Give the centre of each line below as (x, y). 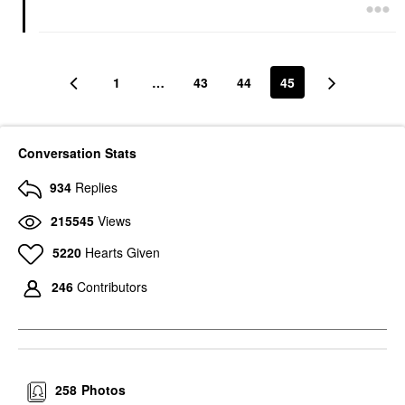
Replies (96, 187)
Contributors (112, 287)
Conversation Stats (77, 153)
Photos (104, 390)
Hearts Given (122, 252)
